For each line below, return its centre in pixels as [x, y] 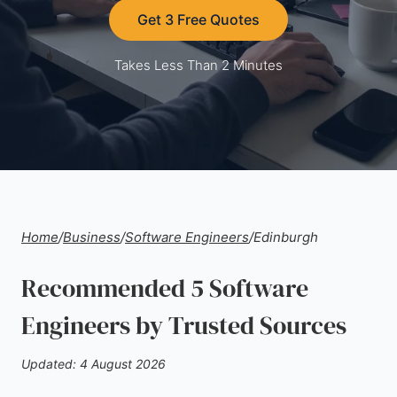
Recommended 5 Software [165, 288]
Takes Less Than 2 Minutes [198, 65]
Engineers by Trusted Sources [184, 325]
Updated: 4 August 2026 [93, 364]
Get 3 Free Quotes [198, 19]
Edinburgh [286, 237]
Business [92, 237]
